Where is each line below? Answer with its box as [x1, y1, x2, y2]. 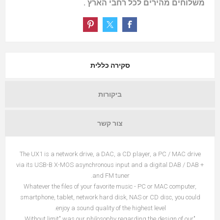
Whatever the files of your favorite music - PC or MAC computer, [24, 182, 196, 190]
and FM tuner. [92, 171, 130, 179]
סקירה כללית [90, 61, 130, 69]
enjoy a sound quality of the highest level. [55, 204, 166, 212]
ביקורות [98, 90, 122, 98]
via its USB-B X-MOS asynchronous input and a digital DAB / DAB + [16, 161, 204, 168]
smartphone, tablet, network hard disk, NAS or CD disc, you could [20, 193, 200, 201]
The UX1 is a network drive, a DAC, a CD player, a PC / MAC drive [19, 150, 201, 158]
